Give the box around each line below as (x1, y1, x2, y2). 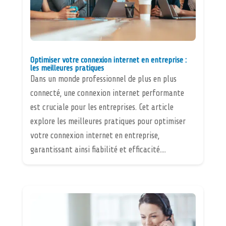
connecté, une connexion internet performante (30, 88, 184, 98)
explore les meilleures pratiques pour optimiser (30, 116, 186, 126)
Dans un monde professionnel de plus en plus (30, 74, 177, 84)
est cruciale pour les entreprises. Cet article (30, 102, 174, 112)
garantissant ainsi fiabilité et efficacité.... (30, 144, 166, 154)
